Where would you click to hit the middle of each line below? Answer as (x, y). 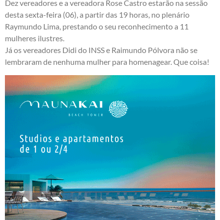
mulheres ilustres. (35, 38)
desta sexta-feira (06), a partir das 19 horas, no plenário (97, 15)
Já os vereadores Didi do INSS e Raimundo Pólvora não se (101, 50)
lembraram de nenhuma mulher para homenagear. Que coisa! (107, 62)
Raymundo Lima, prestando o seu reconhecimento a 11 (97, 27)
